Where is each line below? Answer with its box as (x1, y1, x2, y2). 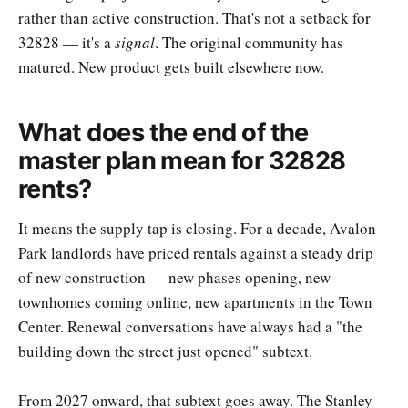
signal (115, 31, 155, 53)
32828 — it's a (18, 31, 115, 53)
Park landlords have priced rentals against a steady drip (18, 241, 373, 263)
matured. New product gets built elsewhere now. (18, 56, 324, 77)
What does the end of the (18, 117, 309, 148)
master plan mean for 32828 (18, 146, 346, 177)
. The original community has (155, 31, 343, 53)
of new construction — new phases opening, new (18, 266, 331, 288)
